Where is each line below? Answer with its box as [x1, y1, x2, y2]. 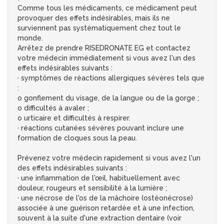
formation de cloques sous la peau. [17, 134, 137, 142]
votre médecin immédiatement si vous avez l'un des [17, 54, 195, 62]
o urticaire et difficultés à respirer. [17, 114, 130, 122]
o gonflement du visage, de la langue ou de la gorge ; [17, 94, 199, 102]
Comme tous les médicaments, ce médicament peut [17, 4, 197, 12]
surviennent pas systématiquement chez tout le [17, 24, 181, 32]
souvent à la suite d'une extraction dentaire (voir [17, 214, 181, 222]
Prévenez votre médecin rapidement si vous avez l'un [17, 154, 200, 162]
